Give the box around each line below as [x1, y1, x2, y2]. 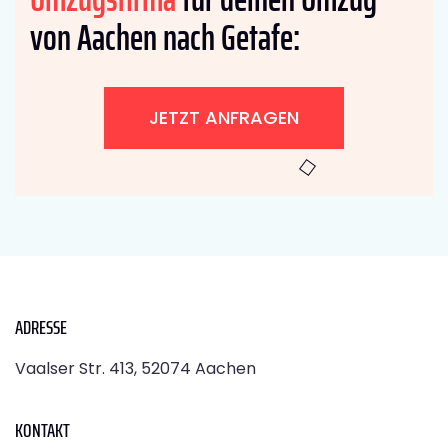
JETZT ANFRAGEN [149, 104, 299, 130]
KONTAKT [15, 413, 70, 446]
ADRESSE [15, 310, 67, 343]
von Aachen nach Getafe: [30, 8, 300, 66]
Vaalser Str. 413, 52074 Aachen [15, 356, 256, 380]
